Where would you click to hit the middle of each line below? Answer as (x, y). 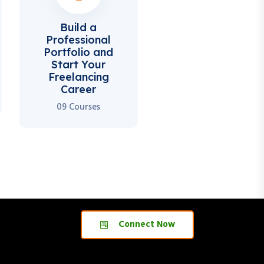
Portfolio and (79, 52)
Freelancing (78, 77)
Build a (79, 27)
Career (79, 89)
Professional (79, 39)
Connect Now (147, 224)
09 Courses (79, 107)
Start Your (79, 64)
